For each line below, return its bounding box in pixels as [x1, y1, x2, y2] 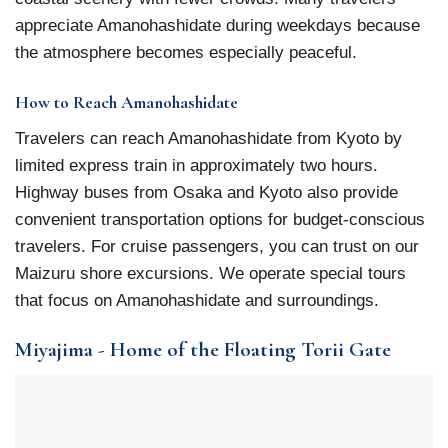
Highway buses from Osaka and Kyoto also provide [15, 181, 398, 202]
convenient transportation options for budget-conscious [15, 208, 425, 229]
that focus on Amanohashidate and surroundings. [15, 289, 379, 310]
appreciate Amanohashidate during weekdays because [15, 15, 420, 36]
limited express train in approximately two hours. [15, 154, 378, 175]
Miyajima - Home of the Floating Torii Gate [15, 337, 391, 363]
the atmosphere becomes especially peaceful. [15, 42, 357, 63]
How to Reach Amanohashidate [15, 92, 238, 114]
